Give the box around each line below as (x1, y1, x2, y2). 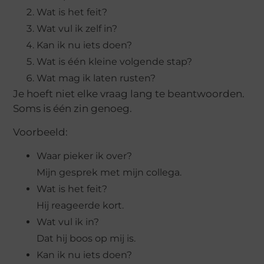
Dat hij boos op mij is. (37, 233, 136, 245)
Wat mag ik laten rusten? (37, 72, 156, 84)
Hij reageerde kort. (37, 200, 124, 212)
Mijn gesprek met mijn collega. (37, 167, 182, 179)
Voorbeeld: (13, 126, 68, 138)
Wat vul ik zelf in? (37, 23, 118, 35)
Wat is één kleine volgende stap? (37, 56, 193, 68)
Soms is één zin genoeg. (13, 103, 133, 115)
